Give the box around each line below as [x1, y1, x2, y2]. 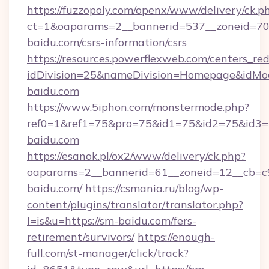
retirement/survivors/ [27, 230, 134, 244]
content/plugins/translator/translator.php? [27, 198, 243, 211]
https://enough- [138, 230, 215, 244]
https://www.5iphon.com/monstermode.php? [27, 100, 249, 114]
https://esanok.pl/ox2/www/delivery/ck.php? [27, 149, 246, 163]
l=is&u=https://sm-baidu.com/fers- [27, 214, 196, 228]
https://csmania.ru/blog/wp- [85, 181, 223, 195]
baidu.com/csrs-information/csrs [27, 35, 187, 49]
